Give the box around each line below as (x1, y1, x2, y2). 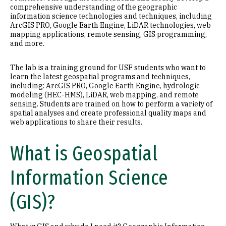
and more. (10, 39, 44, 48)
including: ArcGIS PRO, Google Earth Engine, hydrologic (10, 81, 200, 90)
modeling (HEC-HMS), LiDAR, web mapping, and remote (10, 90, 199, 99)
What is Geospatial (10, 142, 157, 166)
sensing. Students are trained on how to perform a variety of (10, 99, 212, 108)
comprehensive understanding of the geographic (10, 3, 177, 12)
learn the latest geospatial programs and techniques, (10, 72, 190, 81)
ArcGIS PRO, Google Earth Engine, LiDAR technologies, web (10, 21, 211, 30)
